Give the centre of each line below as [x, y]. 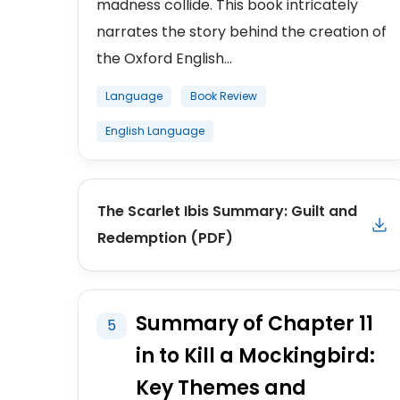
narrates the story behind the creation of [242, 32]
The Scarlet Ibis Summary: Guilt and [227, 211]
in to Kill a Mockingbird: [255, 356]
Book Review [224, 96]
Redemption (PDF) [165, 238]
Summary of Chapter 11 [254, 324]
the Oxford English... [164, 58]
